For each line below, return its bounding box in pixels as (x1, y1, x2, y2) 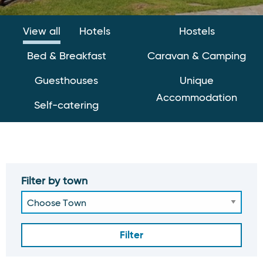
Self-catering (34, 100, 99, 111)
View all (22, 26, 60, 37)
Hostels (178, 26, 215, 37)
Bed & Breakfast (26, 51, 106, 62)
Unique (180, 76, 214, 86)
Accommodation (156, 93, 237, 103)
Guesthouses (35, 76, 98, 86)
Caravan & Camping (147, 51, 246, 62)
